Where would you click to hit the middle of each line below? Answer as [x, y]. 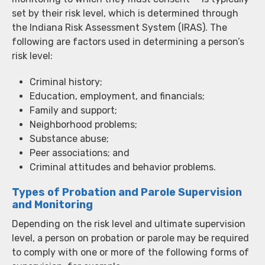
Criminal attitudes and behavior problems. [123, 167]
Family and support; [73, 110]
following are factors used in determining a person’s [128, 41]
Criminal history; [66, 82]
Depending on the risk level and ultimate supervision [129, 224]
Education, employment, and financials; [117, 96]
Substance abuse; [69, 138]
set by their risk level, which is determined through [125, 13]
